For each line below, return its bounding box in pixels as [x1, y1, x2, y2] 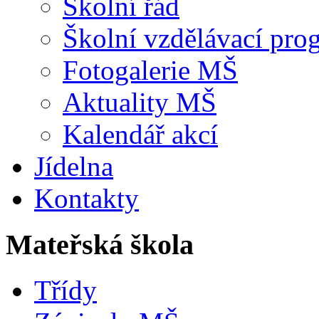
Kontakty [34, 182, 139, 214]
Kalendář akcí [63, 118, 218, 150]
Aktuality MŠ [63, 86, 216, 117]
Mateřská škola [6, 228, 194, 261]
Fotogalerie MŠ [63, 54, 238, 85]
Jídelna [34, 150, 113, 182]
